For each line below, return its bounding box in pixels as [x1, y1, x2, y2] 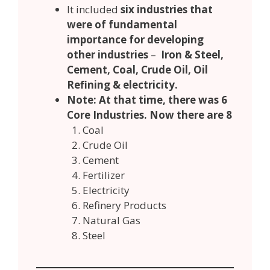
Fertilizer [82, 168, 130, 182]
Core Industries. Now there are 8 [67, 107, 232, 122]
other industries [67, 47, 148, 61]
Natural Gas [82, 213, 145, 227]
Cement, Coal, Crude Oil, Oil [67, 62, 208, 77]
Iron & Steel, [161, 47, 224, 61]
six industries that [121, 2, 213, 16]
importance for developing [67, 32, 204, 46]
